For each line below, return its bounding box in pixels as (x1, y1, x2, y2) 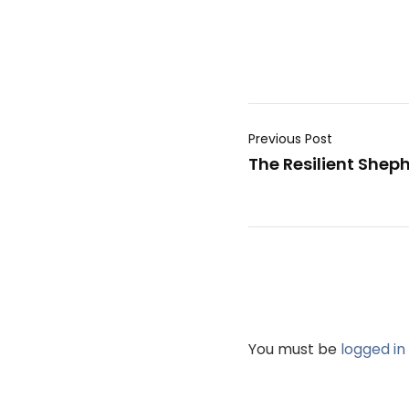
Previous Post (248, 130, 332, 149)
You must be (248, 339, 341, 361)
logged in (341, 339, 405, 361)
